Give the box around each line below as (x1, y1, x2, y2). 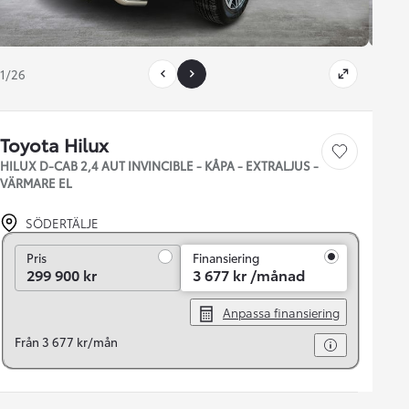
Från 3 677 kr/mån (15, 333, 118, 351)
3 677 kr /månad (193, 264, 305, 286)
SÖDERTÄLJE (26, 215, 99, 232)
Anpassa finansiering (223, 304, 340, 321)
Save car (339, 151, 370, 162)
